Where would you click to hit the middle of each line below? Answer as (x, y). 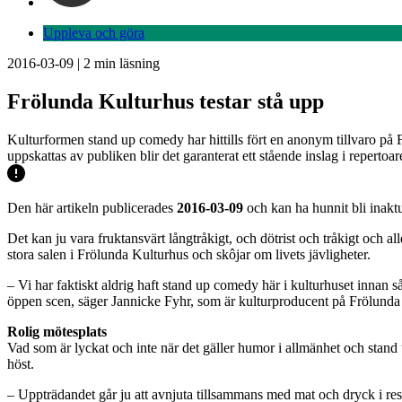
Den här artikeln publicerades (92, 207)
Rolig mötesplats (57, 331)
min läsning (125, 63)
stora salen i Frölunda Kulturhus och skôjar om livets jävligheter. (189, 254)
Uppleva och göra (94, 33)
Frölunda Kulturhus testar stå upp (166, 101)
